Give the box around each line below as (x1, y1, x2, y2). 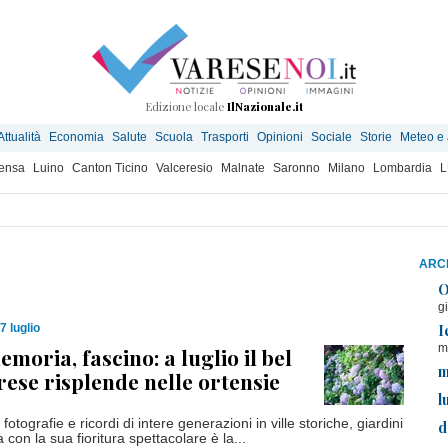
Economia (49, 130, 104, 144)
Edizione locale (145, 99, 227, 114)
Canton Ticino (72, 161, 148, 175)
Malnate (221, 161, 265, 175)
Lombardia (373, 161, 432, 175)
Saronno (273, 161, 320, 175)
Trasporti (201, 130, 249, 144)
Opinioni (257, 130, 303, 144)
